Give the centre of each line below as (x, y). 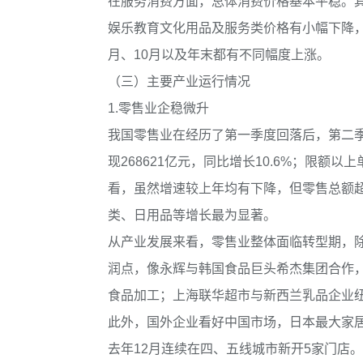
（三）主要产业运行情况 (179, 81)
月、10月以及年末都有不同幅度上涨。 (219, 54)
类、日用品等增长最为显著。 (192, 215)
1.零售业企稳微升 (158, 108)
